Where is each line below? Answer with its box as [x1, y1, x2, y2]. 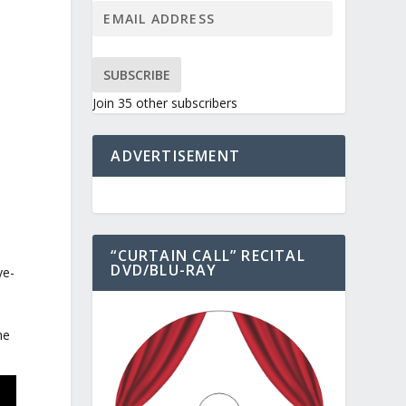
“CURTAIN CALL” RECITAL [111, 245, 305, 266]
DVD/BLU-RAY [111, 259, 217, 280]
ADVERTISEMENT [111, 145, 241, 166]
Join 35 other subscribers [92, 93, 238, 111]
